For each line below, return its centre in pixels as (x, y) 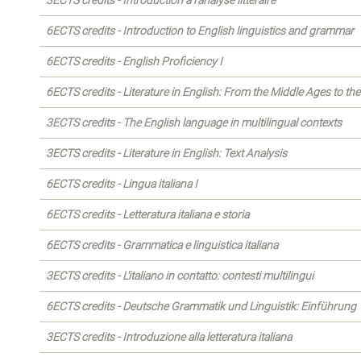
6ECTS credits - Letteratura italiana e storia (147, 214)
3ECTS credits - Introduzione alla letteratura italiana (169, 337)
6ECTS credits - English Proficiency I (134, 61)
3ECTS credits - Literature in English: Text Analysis (166, 153)
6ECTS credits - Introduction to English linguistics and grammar (200, 31)
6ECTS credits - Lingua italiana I (122, 184)
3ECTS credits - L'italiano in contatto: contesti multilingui (180, 276)
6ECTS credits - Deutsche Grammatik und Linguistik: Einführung (201, 306)
